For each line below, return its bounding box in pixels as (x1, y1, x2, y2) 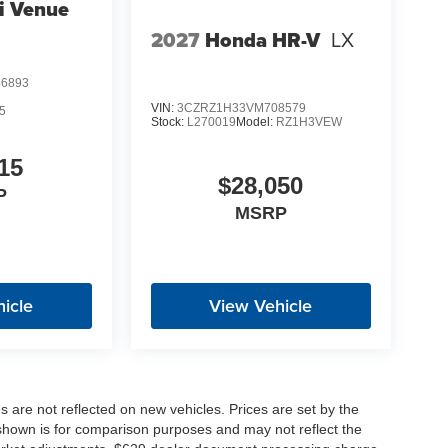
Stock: (150, 114, 187, 129)
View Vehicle (209, 293, 313, 318)
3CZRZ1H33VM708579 (176, 100, 306, 115)
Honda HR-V (204, 24, 321, 55)
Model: (235, 114, 276, 129)
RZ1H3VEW (275, 114, 342, 129)
